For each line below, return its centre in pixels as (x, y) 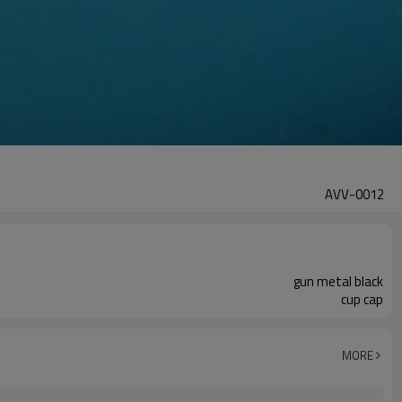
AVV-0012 (354, 194)
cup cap (362, 299)
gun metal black (338, 281)
